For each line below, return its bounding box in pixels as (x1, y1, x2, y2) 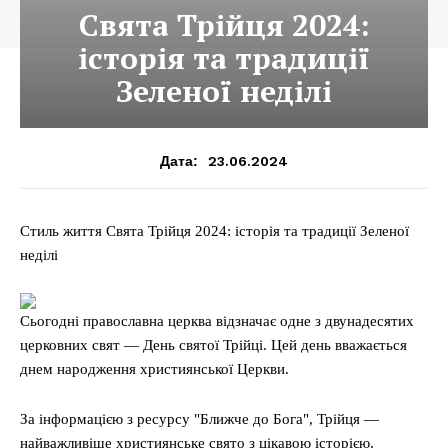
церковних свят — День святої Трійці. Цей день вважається (20, 337, 407, 353)
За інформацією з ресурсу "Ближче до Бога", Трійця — (20, 411, 379, 427)
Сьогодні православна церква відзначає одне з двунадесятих (20, 313, 414, 329)
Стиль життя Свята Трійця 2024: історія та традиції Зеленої (20, 223, 409, 239)
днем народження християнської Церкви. (20, 361, 289, 377)
